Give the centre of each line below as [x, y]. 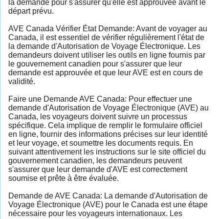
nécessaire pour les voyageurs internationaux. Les [95, 213]
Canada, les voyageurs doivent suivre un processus [98, 116]
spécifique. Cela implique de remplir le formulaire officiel [105, 125]
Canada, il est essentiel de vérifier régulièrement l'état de [106, 37]
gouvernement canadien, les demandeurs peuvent [95, 160]
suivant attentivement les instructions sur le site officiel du [107, 152]
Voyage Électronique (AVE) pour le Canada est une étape [108, 204]
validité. [22, 81]
